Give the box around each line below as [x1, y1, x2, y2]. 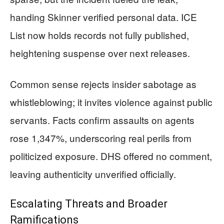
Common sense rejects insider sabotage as [10, 76, 196, 90]
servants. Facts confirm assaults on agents [10, 112, 194, 126]
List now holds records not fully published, [10, 27, 189, 41]
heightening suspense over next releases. [10, 45, 190, 59]
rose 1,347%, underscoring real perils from [10, 130, 191, 144]
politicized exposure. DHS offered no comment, [10, 148, 212, 162]
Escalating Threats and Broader [10, 197, 167, 210]
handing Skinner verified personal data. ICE [10, 9, 197, 23]
